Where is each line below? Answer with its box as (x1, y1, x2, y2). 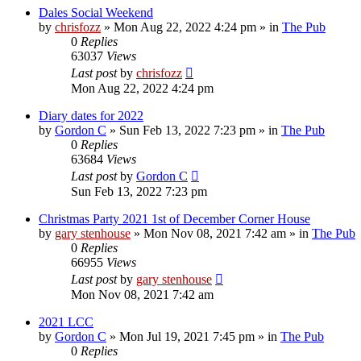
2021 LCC (39, 314, 93, 329)
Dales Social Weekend (39, 5, 153, 19)
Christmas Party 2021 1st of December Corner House (39, 211, 310, 226)
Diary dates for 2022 (39, 108, 143, 122)
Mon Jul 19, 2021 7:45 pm (119, 329, 255, 343)
